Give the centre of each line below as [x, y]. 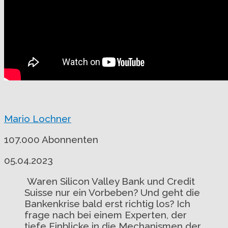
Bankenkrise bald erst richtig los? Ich [107, 203]
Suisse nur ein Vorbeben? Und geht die [112, 192]
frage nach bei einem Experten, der [106, 215]
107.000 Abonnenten [51, 139]
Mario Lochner [38, 118]
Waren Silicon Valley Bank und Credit [110, 181]
